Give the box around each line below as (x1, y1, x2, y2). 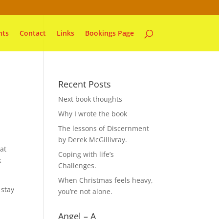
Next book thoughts (58, 94, 123, 104)
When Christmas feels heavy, (58, 175, 153, 185)
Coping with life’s (58, 150, 114, 159)
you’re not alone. (58, 187, 113, 196)
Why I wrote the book (58, 109, 128, 118)
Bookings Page (85, 28, 134, 38)
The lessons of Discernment (58, 124, 150, 133)
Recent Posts (58, 78, 111, 90)
